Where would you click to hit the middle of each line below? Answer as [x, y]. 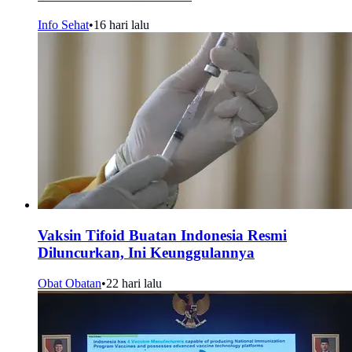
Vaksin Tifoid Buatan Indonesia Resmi [162, 236]
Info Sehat [63, 25]
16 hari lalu [121, 25]
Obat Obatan [70, 283]
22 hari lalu [134, 283]
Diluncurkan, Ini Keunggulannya [146, 253]
